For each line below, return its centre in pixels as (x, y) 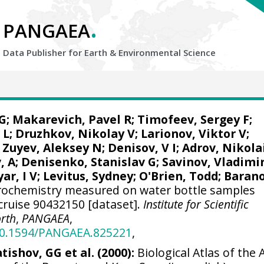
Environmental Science (167, 52)
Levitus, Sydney (88, 176)
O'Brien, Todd (179, 176)
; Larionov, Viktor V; (192, 133)
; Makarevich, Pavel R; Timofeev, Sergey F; (129, 119)
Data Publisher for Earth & (61, 52)
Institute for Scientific (196, 204)
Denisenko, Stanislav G (89, 162)
